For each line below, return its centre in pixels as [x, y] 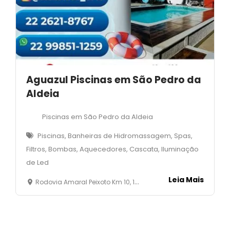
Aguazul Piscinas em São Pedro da [114, 80]
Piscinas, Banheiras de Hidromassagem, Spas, [115, 136]
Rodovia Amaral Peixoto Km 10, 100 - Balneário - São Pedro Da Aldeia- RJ [85, 182]
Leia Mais [186, 179]
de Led [37, 162]
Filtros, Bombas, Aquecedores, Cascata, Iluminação [112, 149]
